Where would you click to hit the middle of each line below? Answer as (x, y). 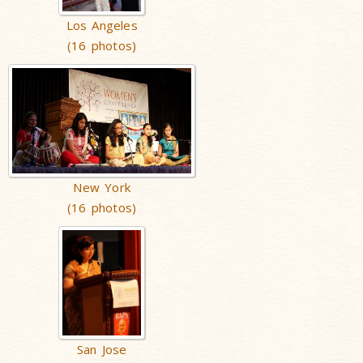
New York (102, 187)
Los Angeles (102, 25)
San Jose (102, 349)
